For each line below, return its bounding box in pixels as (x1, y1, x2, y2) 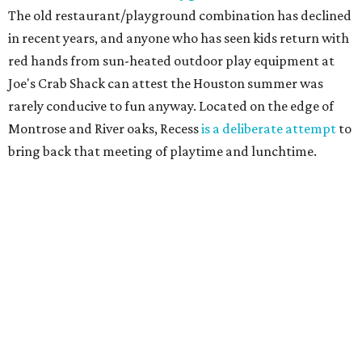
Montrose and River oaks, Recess (8, 120, 201, 137)
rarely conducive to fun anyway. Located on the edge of (8, 98, 334, 115)
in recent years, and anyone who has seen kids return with (8, 30, 349, 47)
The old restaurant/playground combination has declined (8, 7, 351, 24)
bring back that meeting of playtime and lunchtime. (8, 143, 317, 160)
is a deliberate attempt (201, 120, 336, 137)
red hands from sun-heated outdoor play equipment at (8, 53, 335, 69)
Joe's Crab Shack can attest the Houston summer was (8, 75, 323, 92)
